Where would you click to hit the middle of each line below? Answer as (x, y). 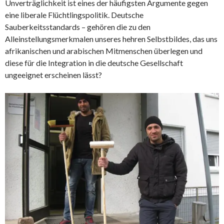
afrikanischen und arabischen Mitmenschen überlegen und (104, 50)
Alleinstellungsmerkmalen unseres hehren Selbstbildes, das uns (111, 38)
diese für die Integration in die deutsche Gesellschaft (94, 62)
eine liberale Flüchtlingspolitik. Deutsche (74, 14)
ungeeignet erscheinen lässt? (53, 74)
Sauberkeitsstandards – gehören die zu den (78, 26)
